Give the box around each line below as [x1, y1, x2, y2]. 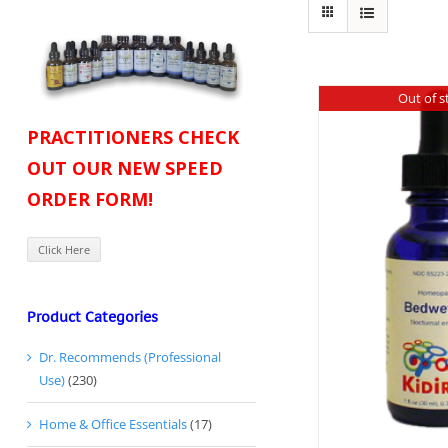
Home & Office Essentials [39, 415, 187, 434]
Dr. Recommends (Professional [39, 348, 221, 367]
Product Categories [27, 307, 158, 326]
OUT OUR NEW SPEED [27, 156, 223, 181]
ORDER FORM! [27, 187, 153, 212]
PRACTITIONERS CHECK [27, 125, 239, 150]
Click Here [38, 242, 90, 258]
